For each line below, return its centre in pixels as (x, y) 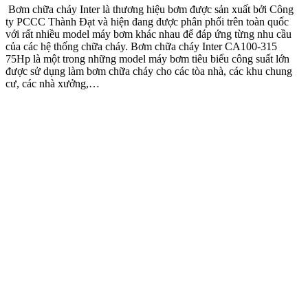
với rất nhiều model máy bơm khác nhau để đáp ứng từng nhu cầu (148, 34)
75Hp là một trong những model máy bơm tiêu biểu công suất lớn (147, 59)
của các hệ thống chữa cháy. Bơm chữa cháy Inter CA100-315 (141, 47)
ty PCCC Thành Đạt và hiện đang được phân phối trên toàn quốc (147, 22)
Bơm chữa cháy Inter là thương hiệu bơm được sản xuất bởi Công (150, 10)
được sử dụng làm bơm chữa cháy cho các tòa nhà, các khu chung (149, 71)
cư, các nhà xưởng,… (53, 84)
